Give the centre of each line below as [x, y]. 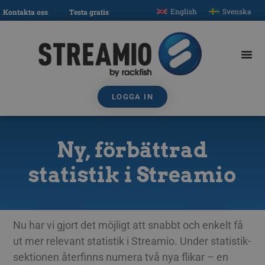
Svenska [237, 12]
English [184, 12]
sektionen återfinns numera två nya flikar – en [121, 257]
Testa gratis [89, 12]
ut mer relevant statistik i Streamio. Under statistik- [132, 241]
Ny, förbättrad [132, 150]
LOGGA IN [132, 97]
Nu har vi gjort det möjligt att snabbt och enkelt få [128, 225]
